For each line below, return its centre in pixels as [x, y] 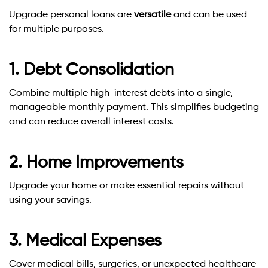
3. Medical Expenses [86, 241]
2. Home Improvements [96, 163]
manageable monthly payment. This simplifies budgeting [134, 108]
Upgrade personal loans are [71, 15]
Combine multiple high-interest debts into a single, [121, 94]
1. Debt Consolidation [92, 70]
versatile [153, 15]
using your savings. [50, 201]
